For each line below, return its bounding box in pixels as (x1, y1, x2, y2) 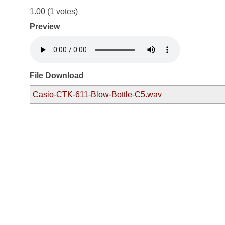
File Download (30, 71, 84, 80)
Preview (30, 22, 60, 31)
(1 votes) (45, 7, 78, 16)
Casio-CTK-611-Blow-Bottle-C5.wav (33, 90, 162, 99)
